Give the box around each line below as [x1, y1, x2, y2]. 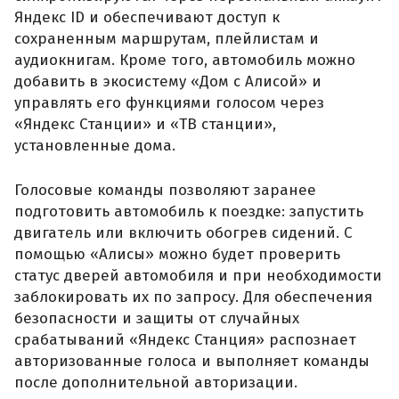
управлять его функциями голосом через [14, 94, 324, 113]
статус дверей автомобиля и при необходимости [14, 265, 382, 285]
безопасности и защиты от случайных [14, 308, 299, 328]
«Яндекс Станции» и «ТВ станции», [14, 115, 276, 134]
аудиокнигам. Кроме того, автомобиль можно [14, 51, 355, 70]
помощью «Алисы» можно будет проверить [14, 244, 340, 264]
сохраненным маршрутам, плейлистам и [14, 29, 319, 49]
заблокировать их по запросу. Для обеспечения [14, 287, 372, 306]
